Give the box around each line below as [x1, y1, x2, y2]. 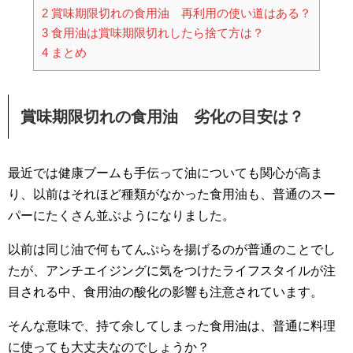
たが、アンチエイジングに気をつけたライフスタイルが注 [8, 263, 336, 277]
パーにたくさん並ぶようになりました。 [8, 208, 235, 222]
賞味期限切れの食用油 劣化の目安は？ [20, 107, 304, 125]
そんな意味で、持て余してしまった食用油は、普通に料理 [8, 318, 336, 333]
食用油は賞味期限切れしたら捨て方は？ [48, 25, 264, 39]
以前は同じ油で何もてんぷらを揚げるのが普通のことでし [8, 242, 336, 256]
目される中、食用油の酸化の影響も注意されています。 [8, 284, 323, 299]
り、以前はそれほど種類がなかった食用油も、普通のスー [8, 187, 336, 201]
